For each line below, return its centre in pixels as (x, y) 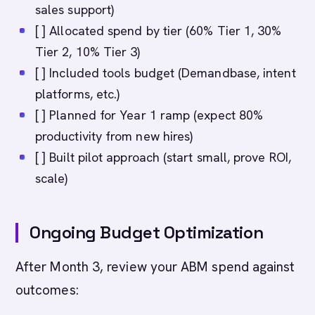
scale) (52, 178)
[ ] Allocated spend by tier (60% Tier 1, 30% (159, 31)
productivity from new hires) (114, 136)
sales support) (75, 9)
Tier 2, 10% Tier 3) (88, 52)
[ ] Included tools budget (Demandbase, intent (166, 73)
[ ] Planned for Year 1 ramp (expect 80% (149, 115)
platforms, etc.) (78, 94)
